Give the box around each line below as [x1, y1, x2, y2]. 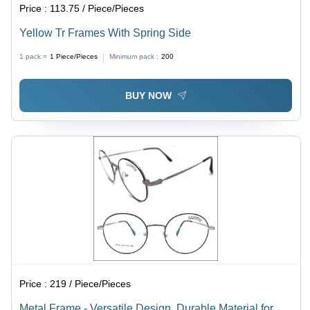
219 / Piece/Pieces [50, 278, 131, 290]
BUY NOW [125, 90, 172, 102]
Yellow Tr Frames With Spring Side [19, 26, 192, 39]
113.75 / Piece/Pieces [50, 2, 145, 14]
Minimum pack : [109, 52, 159, 60]
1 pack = [19, 52, 48, 60]
